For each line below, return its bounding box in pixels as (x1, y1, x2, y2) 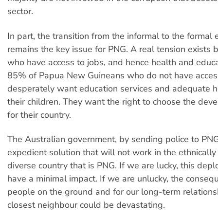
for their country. (7, 109, 71, 121)
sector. (7, 5, 33, 18)
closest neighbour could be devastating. (7, 199, 165, 211)
